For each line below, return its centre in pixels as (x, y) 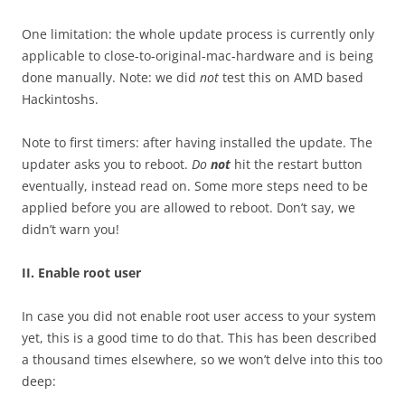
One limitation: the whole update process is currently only (198, 34)
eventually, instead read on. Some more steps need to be (195, 186)
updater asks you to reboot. (107, 165)
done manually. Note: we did (111, 78)
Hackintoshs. (60, 99)
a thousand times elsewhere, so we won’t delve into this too (202, 360)
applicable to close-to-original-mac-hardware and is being (198, 56)
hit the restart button (297, 165)
